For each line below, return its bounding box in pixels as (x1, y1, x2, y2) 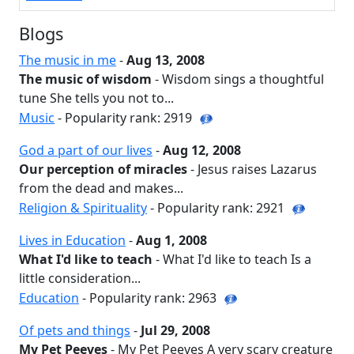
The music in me (19, 51, 116, 69)
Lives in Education (19, 232, 126, 249)
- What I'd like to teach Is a (153, 250, 311, 268)
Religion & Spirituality (19, 199, 147, 217)
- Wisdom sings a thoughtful (152, 70, 324, 88)
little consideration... (19, 269, 141, 287)
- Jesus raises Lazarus (187, 160, 317, 178)
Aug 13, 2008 (126, 51, 205, 69)
